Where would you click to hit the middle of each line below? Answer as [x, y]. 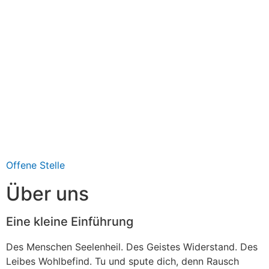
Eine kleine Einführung [70, 222]
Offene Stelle [35, 165]
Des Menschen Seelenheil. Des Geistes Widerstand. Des [132, 247]
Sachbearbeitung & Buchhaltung [134, 46]
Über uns [47, 194]
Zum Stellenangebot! [93, 95]
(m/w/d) [53, 62]
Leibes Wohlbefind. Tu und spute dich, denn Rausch [122, 261]
